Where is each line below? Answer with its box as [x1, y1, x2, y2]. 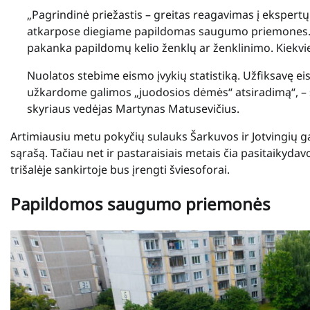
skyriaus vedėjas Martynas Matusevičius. [27, 101, 239, 117]
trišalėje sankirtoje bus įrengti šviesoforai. [10, 162, 230, 178]
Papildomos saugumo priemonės [10, 192, 271, 216]
